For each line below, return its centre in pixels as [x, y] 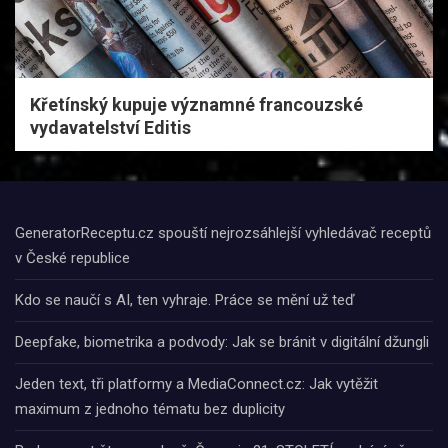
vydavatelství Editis [110, 127]
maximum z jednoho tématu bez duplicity [150, 408]
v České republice [72, 257]
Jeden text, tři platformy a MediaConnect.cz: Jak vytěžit [196, 383]
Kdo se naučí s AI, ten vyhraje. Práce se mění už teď [185, 299]
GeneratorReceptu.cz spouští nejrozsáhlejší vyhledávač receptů [223, 232]
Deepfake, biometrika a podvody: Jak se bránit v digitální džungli [222, 341]
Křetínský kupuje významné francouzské [196, 104]
